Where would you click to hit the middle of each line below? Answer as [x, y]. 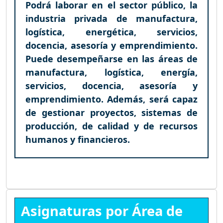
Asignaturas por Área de [102, 211]
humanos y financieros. [78, 139]
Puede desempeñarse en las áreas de [111, 58]
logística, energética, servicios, [111, 32]
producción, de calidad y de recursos [111, 126]
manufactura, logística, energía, [111, 72]
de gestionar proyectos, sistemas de [111, 112]
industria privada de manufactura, [111, 18]
